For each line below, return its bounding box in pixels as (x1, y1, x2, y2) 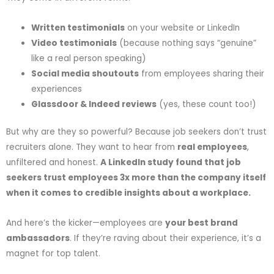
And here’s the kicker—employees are (6, 217, 165, 229)
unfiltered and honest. (6, 157, 100, 169)
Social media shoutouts (31, 67, 139, 80)
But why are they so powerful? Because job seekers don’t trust (6, 126, 267, 138)
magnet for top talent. (6, 248, 100, 260)
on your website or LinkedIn (125, 21, 240, 34)
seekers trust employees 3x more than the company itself (6, 172, 266, 184)
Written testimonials (31, 21, 125, 34)
